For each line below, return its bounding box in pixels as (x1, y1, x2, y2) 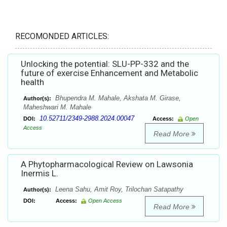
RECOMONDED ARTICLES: (15, 31, 109, 42)
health (21, 77, 44, 88)
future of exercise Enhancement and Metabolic (21, 68, 198, 79)
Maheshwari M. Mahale (23, 103, 91, 111)
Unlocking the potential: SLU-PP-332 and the (21, 59, 189, 69)
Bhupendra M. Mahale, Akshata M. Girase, (53, 94, 181, 102)
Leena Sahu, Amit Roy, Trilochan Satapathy (53, 185, 183, 194)
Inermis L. (21, 168, 58, 179)
